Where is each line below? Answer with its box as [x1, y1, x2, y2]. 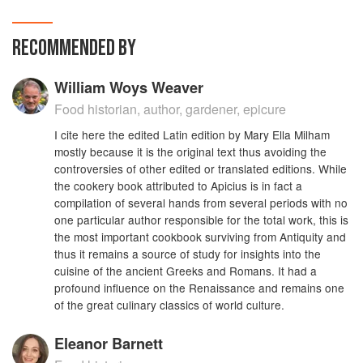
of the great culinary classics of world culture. [54, 296, 285, 313]
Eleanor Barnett [54, 331, 164, 354]
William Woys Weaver [54, 75, 204, 98]
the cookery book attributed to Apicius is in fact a [54, 177, 303, 194]
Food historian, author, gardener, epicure [54, 99, 287, 118]
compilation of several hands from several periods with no [54, 194, 348, 211]
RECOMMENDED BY [12, 34, 136, 62]
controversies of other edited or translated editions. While [54, 160, 348, 177]
